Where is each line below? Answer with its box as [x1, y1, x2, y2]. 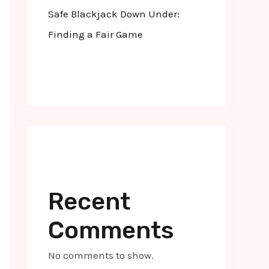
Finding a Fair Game [48, 28, 143, 40]
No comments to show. [48, 249, 154, 261]
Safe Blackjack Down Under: [48, 7, 180, 20]
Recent [48, 187, 130, 216]
